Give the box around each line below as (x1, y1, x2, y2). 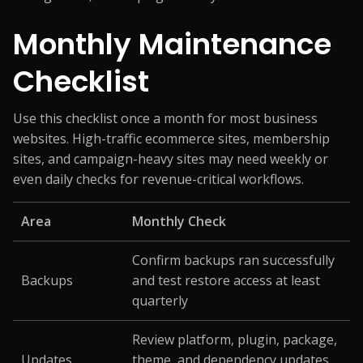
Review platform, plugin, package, (132, 331, 337, 348)
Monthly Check (132, 212, 226, 230)
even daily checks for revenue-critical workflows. (13, 170, 304, 188)
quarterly (132, 292, 188, 310)
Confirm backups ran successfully (132, 251, 335, 269)
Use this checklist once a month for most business (13, 109, 318, 127)
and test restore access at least (132, 271, 320, 289)
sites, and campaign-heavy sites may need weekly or (13, 150, 328, 168)
